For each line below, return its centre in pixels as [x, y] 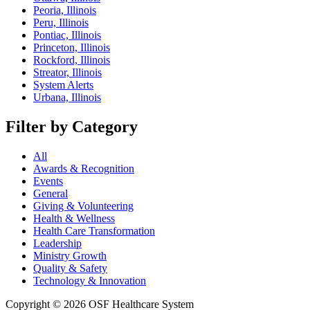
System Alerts [63, 85]
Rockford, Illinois [72, 60]
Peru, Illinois [61, 23]
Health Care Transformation [94, 230]
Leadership [57, 243]
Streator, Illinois [67, 73]
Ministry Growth [70, 255]
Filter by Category [72, 127]
